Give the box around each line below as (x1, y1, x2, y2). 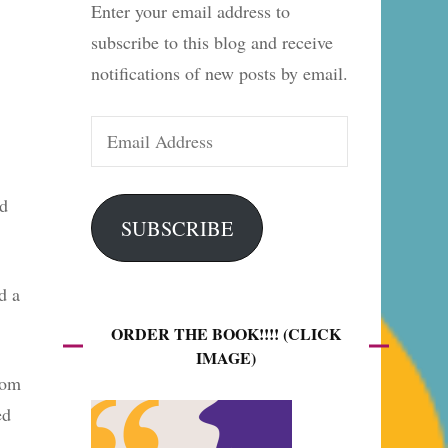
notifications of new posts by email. (91, 61, 348, 85)
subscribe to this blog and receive (91, 30, 333, 54)
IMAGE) (196, 346, 256, 369)
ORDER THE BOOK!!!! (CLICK (111, 322, 341, 345)
